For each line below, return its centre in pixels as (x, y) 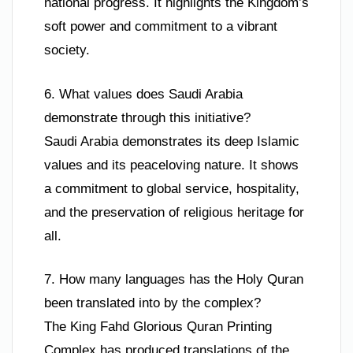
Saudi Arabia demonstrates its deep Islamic (172, 141)
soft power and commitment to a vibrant (161, 27)
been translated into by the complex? (152, 303)
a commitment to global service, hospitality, (172, 188)
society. (67, 50)
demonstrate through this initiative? (147, 117)
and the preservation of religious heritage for (174, 212)
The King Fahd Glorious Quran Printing (158, 327)
